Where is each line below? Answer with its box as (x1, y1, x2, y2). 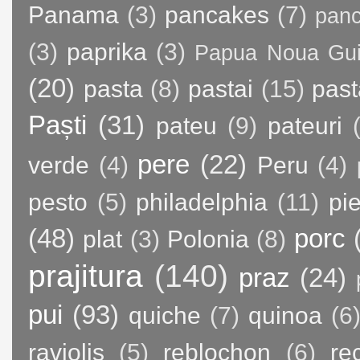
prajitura (28, 258, 143, 294)
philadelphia (136, 189, 268, 216)
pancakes (165, 2, 269, 29)
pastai (187, 76, 253, 103)
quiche (129, 302, 202, 329)
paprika (67, 39, 148, 66)
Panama (28, 2, 119, 29)
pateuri (268, 112, 343, 140)
